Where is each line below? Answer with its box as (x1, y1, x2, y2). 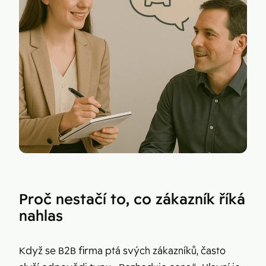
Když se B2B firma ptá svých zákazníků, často (19, 244, 226, 257)
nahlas (19, 205, 63, 225)
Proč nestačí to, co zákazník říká (19, 189, 245, 208)
